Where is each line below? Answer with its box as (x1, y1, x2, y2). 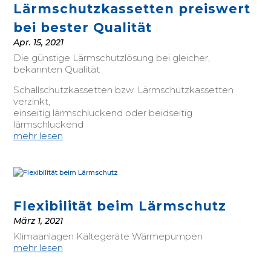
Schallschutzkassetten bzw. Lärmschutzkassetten (13, 84, 233, 96)
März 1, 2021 (13, 215, 63, 226)
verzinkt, (13, 96, 50, 107)
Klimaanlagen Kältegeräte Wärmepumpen (13, 230, 203, 242)
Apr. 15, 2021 (13, 37, 64, 48)
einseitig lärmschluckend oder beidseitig (13, 107, 192, 119)
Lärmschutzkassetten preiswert (13, 1, 250, 16)
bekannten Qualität (13, 64, 100, 75)
